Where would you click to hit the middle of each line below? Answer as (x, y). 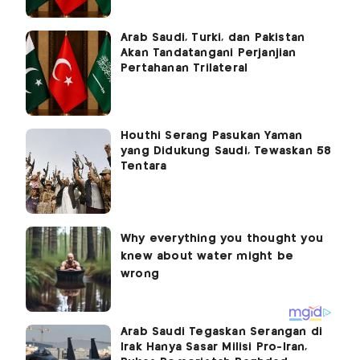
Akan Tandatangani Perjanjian (209, 53)
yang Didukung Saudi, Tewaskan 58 (226, 151)
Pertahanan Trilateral (184, 69)
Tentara (144, 167)
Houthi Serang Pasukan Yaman (212, 136)
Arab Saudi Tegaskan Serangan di (222, 332)
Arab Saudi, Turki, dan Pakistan (213, 38)
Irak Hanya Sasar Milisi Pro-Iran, (214, 348)
